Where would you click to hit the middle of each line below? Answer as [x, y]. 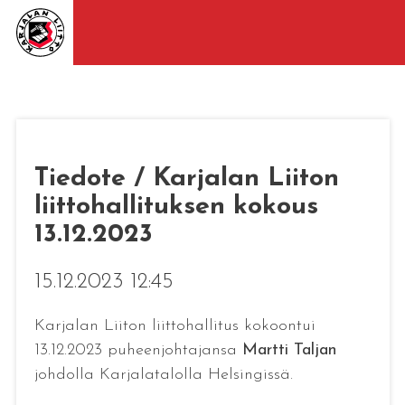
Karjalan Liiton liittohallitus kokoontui [174, 325]
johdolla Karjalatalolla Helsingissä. [163, 374]
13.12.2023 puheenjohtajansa [138, 350]
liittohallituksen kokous [176, 207]
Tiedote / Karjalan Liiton [186, 179]
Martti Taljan [289, 350]
